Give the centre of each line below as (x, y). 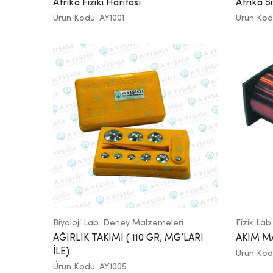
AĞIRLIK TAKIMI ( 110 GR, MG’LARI (128, 238)
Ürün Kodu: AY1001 (89, 18)
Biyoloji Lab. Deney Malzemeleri (118, 223)
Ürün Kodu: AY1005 (90, 267)
